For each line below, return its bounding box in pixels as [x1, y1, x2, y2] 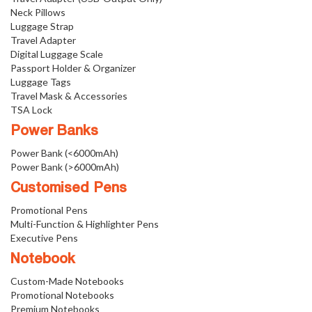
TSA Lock [10, 104, 52, 116]
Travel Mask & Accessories [10, 90, 127, 102]
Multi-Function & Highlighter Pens [10, 218, 159, 230]
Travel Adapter [10, 34, 76, 46]
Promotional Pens [10, 204, 88, 216]
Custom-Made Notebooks [10, 275, 124, 287]
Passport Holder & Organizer [10, 62, 136, 74]
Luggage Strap [10, 20, 74, 32]
